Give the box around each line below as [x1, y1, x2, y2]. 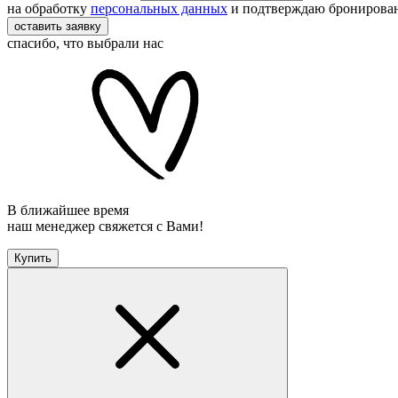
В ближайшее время [7, 202, 129, 218]
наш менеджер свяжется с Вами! [7, 218, 203, 234]
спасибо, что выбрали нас [7, 35, 163, 51]
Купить [14, 251, 52, 265]
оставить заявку [14, 19, 101, 33]
